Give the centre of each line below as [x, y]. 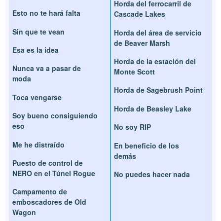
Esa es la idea [36, 50]
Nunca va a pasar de [47, 68]
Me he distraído [39, 144]
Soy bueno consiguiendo [55, 116]
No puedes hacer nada [152, 174]
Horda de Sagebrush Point [158, 90]
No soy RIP [132, 127]
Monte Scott [134, 72]
